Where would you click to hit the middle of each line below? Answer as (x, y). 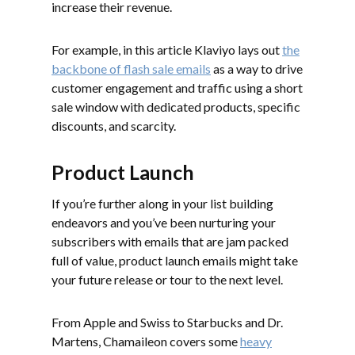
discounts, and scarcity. (114, 125)
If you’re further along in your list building (162, 203)
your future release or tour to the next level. (167, 279)
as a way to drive (257, 68)
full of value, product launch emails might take (175, 260)
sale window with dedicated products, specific (176, 106)
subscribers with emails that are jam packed (170, 241)
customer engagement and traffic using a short (177, 87)
